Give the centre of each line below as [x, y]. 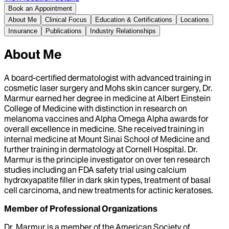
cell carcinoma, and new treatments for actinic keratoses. [109, 190]
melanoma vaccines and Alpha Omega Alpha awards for [106, 118]
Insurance [23, 31]
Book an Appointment [40, 8]
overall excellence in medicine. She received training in [104, 129]
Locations [195, 19]
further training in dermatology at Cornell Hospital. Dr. [101, 149]
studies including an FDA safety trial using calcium [95, 169]
